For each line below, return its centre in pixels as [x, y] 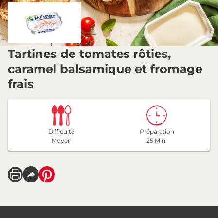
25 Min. [157, 140]
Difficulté [61, 132]
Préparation [157, 132]
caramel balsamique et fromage [105, 69]
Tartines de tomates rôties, [89, 54]
